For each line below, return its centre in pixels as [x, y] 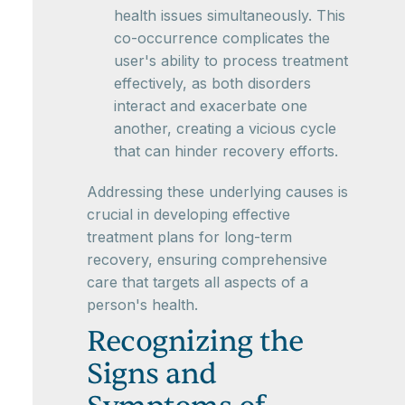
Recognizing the [195, 342]
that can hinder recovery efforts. [226, 151]
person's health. [142, 305]
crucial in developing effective [188, 215]
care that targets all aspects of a [198, 283]
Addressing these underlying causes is [217, 192]
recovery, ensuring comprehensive [207, 260]
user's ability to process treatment [231, 61]
